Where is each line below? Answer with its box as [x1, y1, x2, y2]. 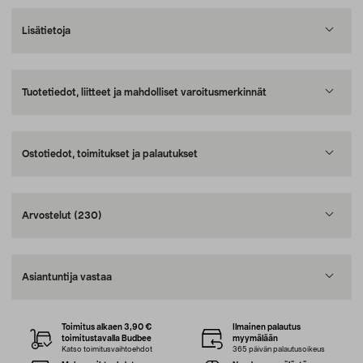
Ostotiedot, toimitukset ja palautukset [22, 149, 198, 159]
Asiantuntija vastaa [22, 272, 112, 282]
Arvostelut [22, 211, 74, 220]
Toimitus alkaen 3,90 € [62, 323, 153, 331]
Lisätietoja [22, 26, 70, 36]
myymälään [232, 335, 278, 343]
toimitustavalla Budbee [62, 335, 152, 343]
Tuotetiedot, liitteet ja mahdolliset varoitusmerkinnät [22, 88, 267, 97]
